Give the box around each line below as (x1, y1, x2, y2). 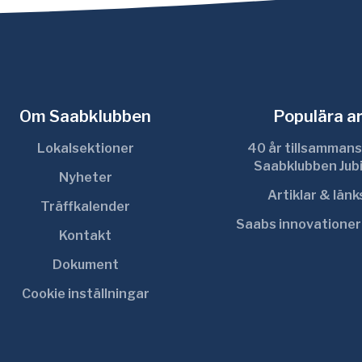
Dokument (52, 257, 119, 272)
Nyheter (58, 170, 112, 185)
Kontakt (59, 228, 112, 243)
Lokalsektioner (36, 141, 134, 156)
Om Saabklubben (19, 107, 152, 126)
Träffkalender (40, 199, 131, 214)
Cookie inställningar (21, 286, 149, 301)
